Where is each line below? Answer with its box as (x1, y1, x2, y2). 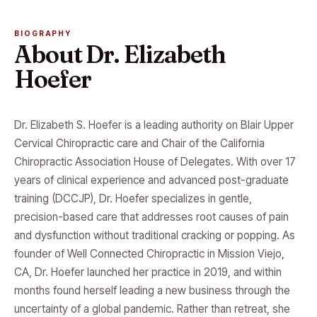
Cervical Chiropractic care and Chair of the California (14, 137, 265, 150)
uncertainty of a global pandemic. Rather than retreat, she (14, 302, 290, 316)
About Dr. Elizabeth (14, 40, 226, 69)
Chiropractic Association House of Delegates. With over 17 (14, 155, 296, 168)
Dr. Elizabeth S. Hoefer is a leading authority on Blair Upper (14, 118, 294, 132)
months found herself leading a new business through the (14, 284, 290, 297)
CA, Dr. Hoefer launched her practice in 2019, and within (14, 265, 282, 279)
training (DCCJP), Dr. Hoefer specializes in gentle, (14, 192, 252, 205)
